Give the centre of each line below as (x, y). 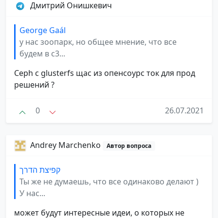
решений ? (34, 85)
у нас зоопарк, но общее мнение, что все (98, 42)
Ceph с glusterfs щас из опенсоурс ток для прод (105, 73)
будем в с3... (42, 54)
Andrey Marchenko (66, 145)
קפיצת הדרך (40, 170)
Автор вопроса (129, 145)
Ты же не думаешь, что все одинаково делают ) (109, 182)
